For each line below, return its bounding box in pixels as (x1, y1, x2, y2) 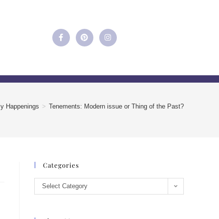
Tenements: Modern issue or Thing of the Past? (49, 102, 184, 110)
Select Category (42, 182, 88, 190)
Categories (43, 160, 79, 169)
